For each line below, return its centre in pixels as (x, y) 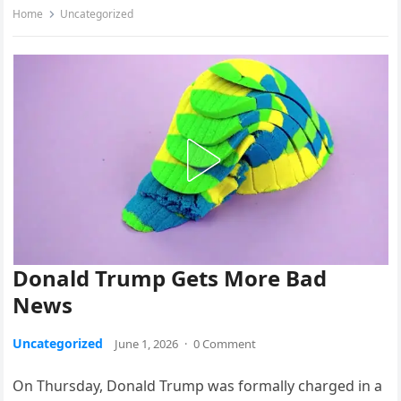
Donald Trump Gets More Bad (170, 278)
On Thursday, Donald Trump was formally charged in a (198, 386)
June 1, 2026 (147, 344)
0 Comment (225, 344)
